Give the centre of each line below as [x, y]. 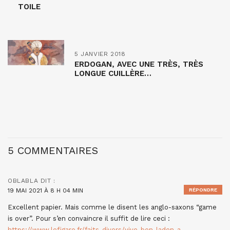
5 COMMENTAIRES [53, 151]
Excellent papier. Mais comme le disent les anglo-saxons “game [112, 207]
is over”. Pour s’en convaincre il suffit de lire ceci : [89, 219]
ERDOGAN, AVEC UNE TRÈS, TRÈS [139, 64]
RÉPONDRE [203, 190]
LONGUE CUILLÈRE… [113, 74]
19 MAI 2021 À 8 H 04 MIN [45, 191]
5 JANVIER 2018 [100, 54]
